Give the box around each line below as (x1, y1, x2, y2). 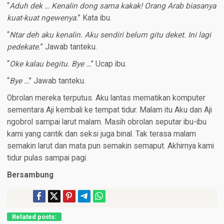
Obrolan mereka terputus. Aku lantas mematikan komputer (6, 93, 205, 103)
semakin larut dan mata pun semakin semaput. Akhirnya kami (6, 141, 214, 151)
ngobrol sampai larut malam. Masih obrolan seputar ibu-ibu (6, 117, 206, 127)
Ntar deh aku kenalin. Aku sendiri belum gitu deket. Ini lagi (9, 30, 211, 40)
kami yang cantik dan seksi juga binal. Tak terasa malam (6, 129, 196, 139)
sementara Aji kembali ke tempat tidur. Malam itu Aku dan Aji (6, 105, 212, 115)
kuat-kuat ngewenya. (6, 13, 78, 23)
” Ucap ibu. (90, 59, 126, 69)
